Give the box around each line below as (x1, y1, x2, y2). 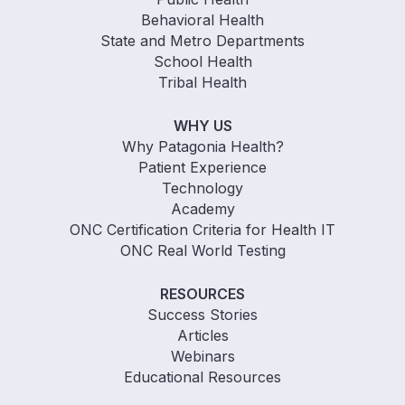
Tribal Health (158, 72, 247, 91)
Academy (170, 199, 235, 218)
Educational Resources (124, 367, 281, 386)
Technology (162, 178, 243, 197)
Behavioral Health (141, 10, 264, 29)
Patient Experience (138, 157, 267, 176)
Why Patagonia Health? (121, 137, 284, 155)
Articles (176, 325, 229, 344)
